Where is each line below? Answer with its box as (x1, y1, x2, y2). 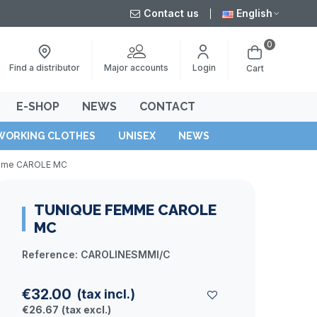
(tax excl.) (62, 304, 111, 316)
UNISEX (118, 130, 156, 142)
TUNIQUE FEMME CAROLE (34, 201, 217, 219)
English (236, 7, 272, 19)
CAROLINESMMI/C (81, 248, 171, 260)
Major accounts (104, 62, 168, 73)
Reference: (22, 248, 78, 260)
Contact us (144, 7, 199, 19)
